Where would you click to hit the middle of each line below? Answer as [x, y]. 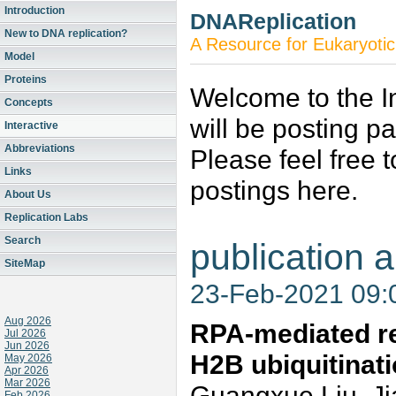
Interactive [31, 126]
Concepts [29, 103]
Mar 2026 [27, 383]
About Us [28, 194]
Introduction [34, 11]
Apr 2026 [27, 370]
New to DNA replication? [66, 34]
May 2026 [28, 358]
